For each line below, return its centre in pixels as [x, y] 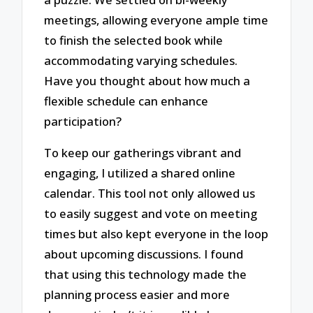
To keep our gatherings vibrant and [143, 153]
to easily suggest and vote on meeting [151, 214]
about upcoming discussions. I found [144, 254]
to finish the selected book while [134, 41]
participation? [83, 122]
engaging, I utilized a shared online [140, 173]
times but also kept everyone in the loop [156, 234]
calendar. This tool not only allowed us [150, 194]
